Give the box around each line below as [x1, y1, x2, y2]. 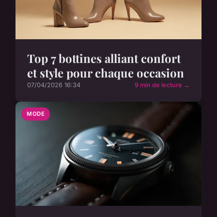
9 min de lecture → [135, 81, 190, 89]
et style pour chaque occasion [27, 65, 184, 81]
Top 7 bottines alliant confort [27, 50, 181, 66]
